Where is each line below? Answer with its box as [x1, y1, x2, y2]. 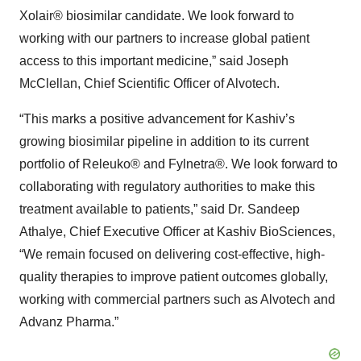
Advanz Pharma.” [19, 315, 118, 329]
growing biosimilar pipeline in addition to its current [19, 135, 309, 148]
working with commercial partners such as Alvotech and [19, 293, 335, 306]
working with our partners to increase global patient [19, 31, 309, 45]
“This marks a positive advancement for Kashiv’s [19, 112, 295, 126]
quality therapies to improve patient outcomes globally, [19, 270, 328, 284]
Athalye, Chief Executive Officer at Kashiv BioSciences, [19, 225, 335, 239]
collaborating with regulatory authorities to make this [19, 180, 315, 193]
